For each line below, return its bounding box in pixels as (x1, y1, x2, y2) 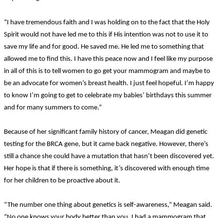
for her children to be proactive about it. (4, 177, 120, 184)
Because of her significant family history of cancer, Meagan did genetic (4, 128, 207, 136)
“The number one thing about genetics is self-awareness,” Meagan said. (4, 201, 212, 209)
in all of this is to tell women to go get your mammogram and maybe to (4, 67, 210, 75)
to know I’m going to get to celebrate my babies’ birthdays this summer (4, 91, 212, 99)
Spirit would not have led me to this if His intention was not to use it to (4, 31, 208, 38)
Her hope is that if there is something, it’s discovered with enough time (4, 164, 209, 172)
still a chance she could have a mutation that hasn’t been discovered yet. (4, 152, 214, 160)
